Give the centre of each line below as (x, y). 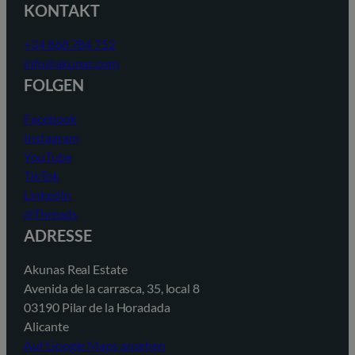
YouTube (48, 157)
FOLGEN (54, 85)
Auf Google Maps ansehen (95, 345)
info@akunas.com (71, 63)
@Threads (51, 214)
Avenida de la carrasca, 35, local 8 (112, 288)
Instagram (52, 138)
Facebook (50, 119)
